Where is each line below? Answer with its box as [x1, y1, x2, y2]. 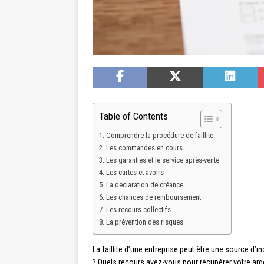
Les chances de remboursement [105, 193, 201, 202]
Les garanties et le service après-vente [105, 156, 219, 164]
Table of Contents [99, 110, 168, 123]
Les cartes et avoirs [105, 168, 164, 177]
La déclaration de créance [105, 180, 183, 189]
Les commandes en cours [105, 143, 183, 152]
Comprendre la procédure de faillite [105, 131, 213, 140]
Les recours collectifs [105, 205, 171, 214]
